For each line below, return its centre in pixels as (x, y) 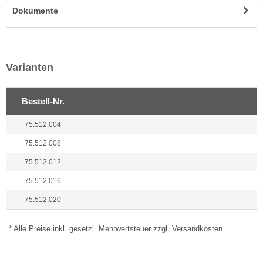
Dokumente (35, 11)
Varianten (30, 68)
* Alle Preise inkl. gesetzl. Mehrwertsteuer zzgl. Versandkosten (116, 229)
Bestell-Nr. (43, 101)
